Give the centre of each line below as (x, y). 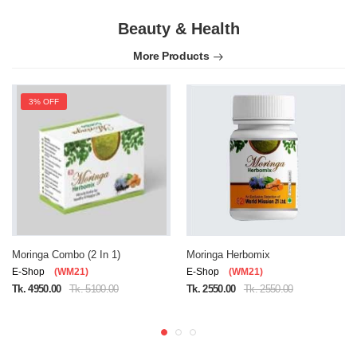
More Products (171, 56)
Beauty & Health (178, 29)
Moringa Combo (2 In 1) (66, 255)
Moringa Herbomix (228, 255)
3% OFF (44, 102)
